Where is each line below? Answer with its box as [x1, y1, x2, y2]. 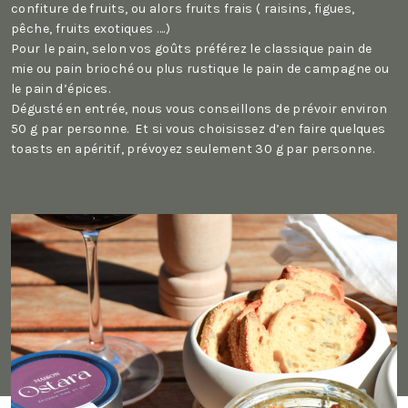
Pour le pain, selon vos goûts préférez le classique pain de [11, 41, 372, 56]
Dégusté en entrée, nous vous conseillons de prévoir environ [11, 101, 388, 117]
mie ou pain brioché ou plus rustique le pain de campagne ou [11, 61, 390, 76]
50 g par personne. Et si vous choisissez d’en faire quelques [11, 121, 386, 137]
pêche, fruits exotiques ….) [11, 21, 171, 36]
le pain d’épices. [11, 81, 111, 97]
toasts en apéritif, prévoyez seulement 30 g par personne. [11, 141, 374, 157]
